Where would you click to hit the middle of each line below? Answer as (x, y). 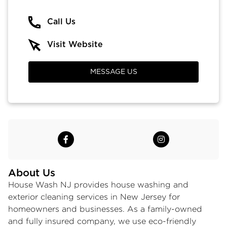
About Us (32, 173)
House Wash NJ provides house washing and (98, 184)
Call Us (61, 22)
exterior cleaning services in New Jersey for (94, 197)
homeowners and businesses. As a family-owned (105, 209)
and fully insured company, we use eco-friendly (102, 221)
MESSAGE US (113, 72)
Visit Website (75, 44)
